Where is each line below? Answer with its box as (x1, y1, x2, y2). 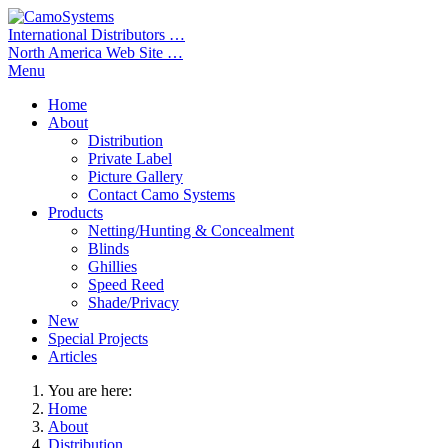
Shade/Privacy (88, 294, 179, 311)
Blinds (88, 240, 129, 257)
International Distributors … (8, 26, 185, 43)
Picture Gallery (88, 168, 183, 185)
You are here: (48, 382, 132, 399)
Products (48, 204, 103, 221)
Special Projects (48, 330, 148, 347)
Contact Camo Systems (88, 186, 235, 203)
